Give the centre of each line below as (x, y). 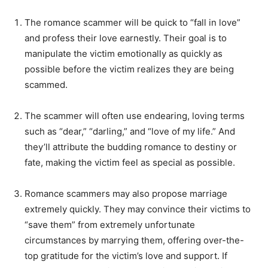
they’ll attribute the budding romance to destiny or (131, 147)
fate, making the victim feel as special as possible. (130, 163)
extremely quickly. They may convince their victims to (138, 209)
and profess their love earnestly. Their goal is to (126, 38)
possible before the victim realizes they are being (129, 69)
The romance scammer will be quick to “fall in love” (133, 23)
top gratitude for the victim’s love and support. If (126, 256)
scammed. (46, 85)
